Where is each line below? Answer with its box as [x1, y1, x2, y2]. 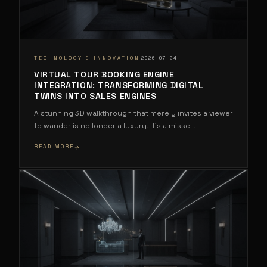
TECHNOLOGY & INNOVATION [34, 54, 140, 61]
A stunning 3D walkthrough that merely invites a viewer [34, 108, 233, 119]
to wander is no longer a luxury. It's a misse [34, 121, 190, 131]
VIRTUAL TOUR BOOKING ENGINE [34, 69, 175, 80]
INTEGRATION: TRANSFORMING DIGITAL [34, 80, 204, 91]
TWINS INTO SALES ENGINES [34, 91, 157, 102]
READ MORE [34, 143, 74, 151]
